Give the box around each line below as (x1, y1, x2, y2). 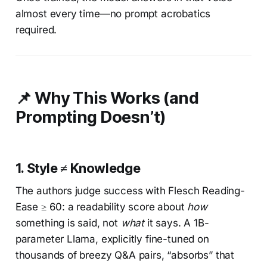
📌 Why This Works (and (15, 88, 199, 108)
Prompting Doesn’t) (15, 107, 166, 127)
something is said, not (15, 216, 121, 229)
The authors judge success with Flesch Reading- (15, 184, 245, 197)
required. (15, 23, 57, 36)
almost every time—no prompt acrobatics (15, 7, 211, 20)
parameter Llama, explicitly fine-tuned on (15, 232, 209, 245)
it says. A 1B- (144, 216, 209, 229)
